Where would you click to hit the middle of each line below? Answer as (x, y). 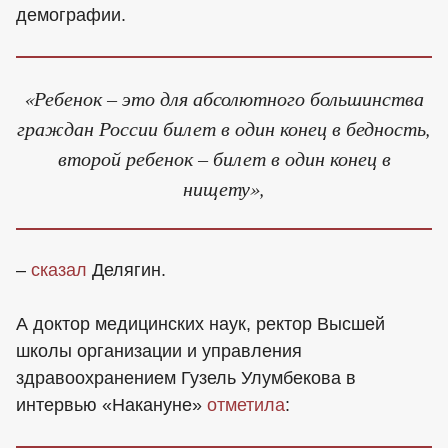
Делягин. (126, 270)
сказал (59, 270)
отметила (246, 405)
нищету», (224, 187)
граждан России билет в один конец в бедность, (224, 127)
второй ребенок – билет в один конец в (224, 157)
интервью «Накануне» (111, 405)
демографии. (71, 14)
